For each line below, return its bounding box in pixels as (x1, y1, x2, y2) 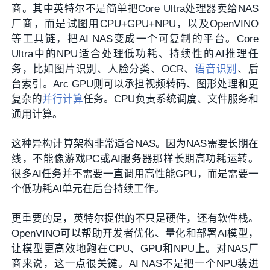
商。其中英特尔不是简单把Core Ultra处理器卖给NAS (11, 3, 259, 15)
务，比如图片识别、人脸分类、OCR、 (11, 63, 195, 75)
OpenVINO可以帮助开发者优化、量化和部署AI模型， (11, 228, 259, 240)
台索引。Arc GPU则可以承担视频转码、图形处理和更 (11, 78, 259, 90)
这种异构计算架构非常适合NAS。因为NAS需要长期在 (11, 138, 259, 150)
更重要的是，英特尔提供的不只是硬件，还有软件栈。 (11, 213, 259, 225)
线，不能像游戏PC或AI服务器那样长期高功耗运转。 (11, 153, 259, 165)
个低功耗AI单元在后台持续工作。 (11, 183, 165, 195)
